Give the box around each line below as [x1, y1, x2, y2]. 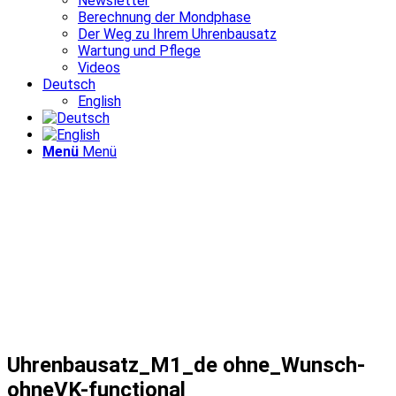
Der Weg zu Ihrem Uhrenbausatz [78, 26, 277, 42]
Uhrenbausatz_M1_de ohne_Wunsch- [7, 352, 365, 377]
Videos [78, 59, 120, 76]
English [78, 93, 121, 110]
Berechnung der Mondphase [78, 9, 251, 26]
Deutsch [42, 76, 95, 93]
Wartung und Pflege [78, 42, 201, 59]
